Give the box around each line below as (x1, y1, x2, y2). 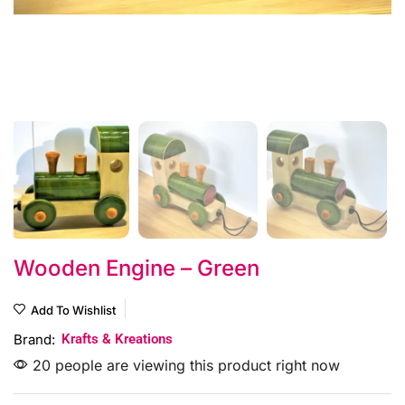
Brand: (14, 331, 55, 349)
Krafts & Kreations (61, 331, 173, 348)
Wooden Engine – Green (14, 255, 259, 282)
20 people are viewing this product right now (28, 356, 340, 375)
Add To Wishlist (31, 303, 116, 318)
